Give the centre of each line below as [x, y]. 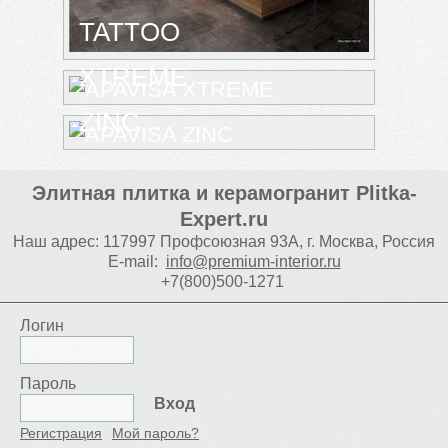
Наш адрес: [56, 242]
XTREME [133, 77]
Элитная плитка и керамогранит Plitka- [224, 193]
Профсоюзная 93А [229, 242]
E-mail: [132, 262]
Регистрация [61, 433]
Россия [408, 242]
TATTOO [129, 32]
